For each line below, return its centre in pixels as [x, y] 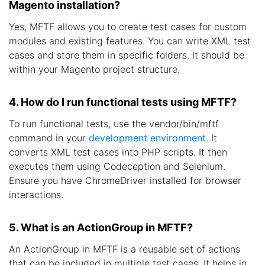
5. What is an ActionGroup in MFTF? [101, 227]
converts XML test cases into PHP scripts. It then [118, 152]
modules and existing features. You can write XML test [130, 41]
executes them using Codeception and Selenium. [117, 166]
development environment [147, 138]
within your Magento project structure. [94, 69]
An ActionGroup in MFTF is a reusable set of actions [125, 249]
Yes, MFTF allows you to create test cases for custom [128, 26]
